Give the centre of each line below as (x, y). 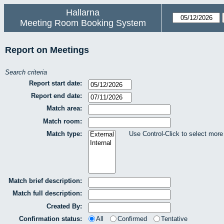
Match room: (62, 121)
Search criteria (26, 72)
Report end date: (56, 95)
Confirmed (132, 218)
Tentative (174, 218)
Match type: (64, 134)
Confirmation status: (50, 218)
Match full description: (47, 193)
